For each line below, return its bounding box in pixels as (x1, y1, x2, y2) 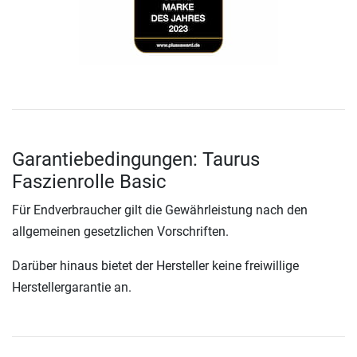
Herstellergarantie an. (12, 280, 131, 296)
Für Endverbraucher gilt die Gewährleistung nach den (12, 202, 308, 218)
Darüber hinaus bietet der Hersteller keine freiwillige (12, 258, 299, 274)
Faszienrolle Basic (12, 171, 167, 194)
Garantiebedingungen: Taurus (12, 148, 260, 171)
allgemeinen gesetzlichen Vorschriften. (12, 224, 229, 240)
